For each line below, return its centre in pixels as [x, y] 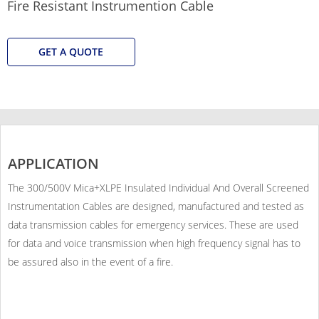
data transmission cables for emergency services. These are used [153, 224]
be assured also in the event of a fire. [90, 261]
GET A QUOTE [71, 51]
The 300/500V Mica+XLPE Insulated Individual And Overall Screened [158, 187]
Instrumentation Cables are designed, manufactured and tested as [156, 206]
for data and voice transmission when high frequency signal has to [154, 243]
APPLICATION [53, 163]
